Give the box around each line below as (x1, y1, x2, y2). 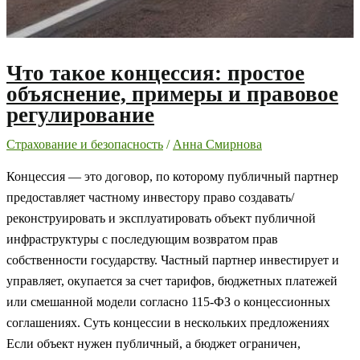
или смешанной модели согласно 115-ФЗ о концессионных (6, 294, 330, 309)
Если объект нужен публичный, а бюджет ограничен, (6, 336, 301, 350)
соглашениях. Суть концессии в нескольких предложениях (6, 315, 329, 329)
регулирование (6, 102, 154, 127)
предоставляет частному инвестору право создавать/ (6, 190, 294, 204)
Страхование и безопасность (6, 137, 163, 152)
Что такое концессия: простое (6, 60, 305, 85)
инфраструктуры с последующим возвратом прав (6, 231, 278, 246)
